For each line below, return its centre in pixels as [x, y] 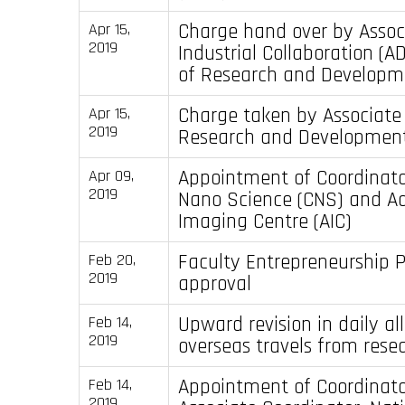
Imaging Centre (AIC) [264, 221]
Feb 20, [112, 259]
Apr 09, [111, 175]
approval [214, 283]
